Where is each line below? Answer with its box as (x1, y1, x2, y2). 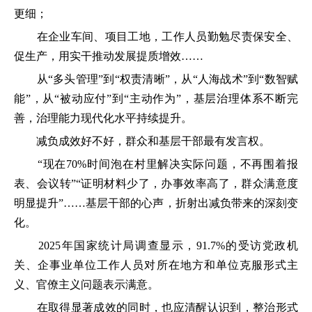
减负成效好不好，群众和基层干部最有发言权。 (14, 134, 270, 147)
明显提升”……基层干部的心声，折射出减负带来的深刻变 (14, 196, 298, 209)
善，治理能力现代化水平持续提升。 (14, 111, 192, 124)
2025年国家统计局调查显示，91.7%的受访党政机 (14, 239, 298, 251)
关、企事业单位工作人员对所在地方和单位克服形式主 (14, 258, 298, 271)
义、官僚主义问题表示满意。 (14, 278, 159, 290)
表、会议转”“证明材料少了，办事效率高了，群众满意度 (14, 177, 298, 189)
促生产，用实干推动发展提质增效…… (14, 49, 203, 62)
